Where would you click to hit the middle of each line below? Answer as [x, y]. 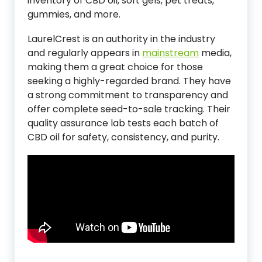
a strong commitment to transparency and [128, 95]
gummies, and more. [74, 14]
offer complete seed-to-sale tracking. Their [129, 109]
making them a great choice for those [115, 67]
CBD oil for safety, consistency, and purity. [123, 137]
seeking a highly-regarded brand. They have [129, 81]
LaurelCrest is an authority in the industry [121, 39]
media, [215, 53]
